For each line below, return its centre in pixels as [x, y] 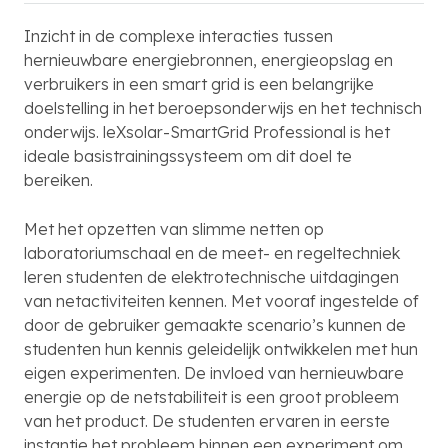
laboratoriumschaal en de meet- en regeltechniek [212, 253]
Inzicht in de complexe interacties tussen [178, 36]
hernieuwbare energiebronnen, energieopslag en [208, 60]
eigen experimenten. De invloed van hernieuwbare [214, 373]
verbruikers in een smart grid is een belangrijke [199, 84]
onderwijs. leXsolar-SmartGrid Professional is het [207, 132]
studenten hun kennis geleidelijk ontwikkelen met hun [221, 349]
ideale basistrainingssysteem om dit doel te [188, 156]
